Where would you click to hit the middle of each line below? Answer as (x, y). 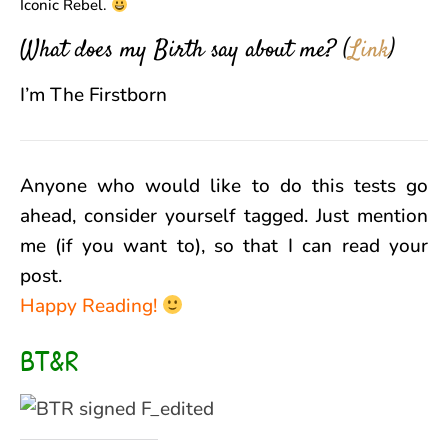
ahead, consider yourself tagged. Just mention (224, 216)
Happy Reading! (88, 306)
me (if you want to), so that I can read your (224, 246)
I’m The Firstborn (93, 95)
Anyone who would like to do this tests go (224, 186)
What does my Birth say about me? (178, 51)
